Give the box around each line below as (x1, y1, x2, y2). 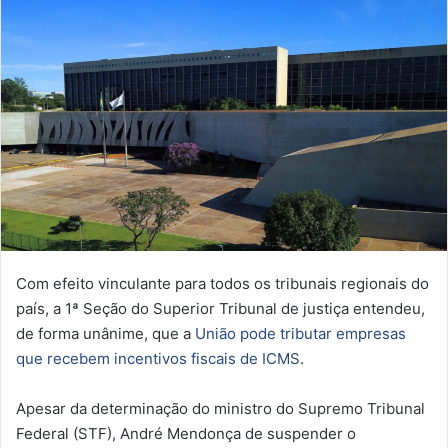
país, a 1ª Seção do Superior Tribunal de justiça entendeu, (16, 298, 425, 318)
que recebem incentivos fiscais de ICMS (16, 348, 300, 368)
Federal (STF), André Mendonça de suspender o (16, 423, 356, 443)
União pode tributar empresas (195, 323, 406, 343)
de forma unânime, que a (16, 323, 195, 343)
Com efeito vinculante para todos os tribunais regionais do (16, 273, 429, 293)
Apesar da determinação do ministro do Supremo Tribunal (16, 398, 425, 418)
